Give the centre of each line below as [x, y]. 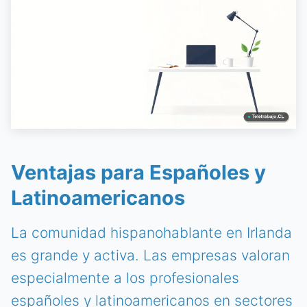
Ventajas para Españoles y [138, 172]
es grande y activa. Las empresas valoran [150, 255]
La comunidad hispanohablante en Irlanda [151, 232]
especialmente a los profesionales [125, 278]
